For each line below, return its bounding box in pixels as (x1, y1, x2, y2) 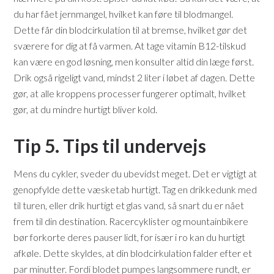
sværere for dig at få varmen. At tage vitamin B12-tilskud (13, 40, 246, 52)
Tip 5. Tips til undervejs (13, 135, 207, 157)
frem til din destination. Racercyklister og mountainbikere (13, 215, 249, 228)
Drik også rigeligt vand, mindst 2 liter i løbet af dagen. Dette (13, 72, 256, 84)
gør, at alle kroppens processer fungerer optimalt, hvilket (13, 87, 246, 100)
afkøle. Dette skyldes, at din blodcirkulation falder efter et (13, 247, 253, 259)
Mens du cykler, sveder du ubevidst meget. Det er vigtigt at (13, 168, 257, 180)
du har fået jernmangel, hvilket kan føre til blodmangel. (13, 8, 234, 20)
